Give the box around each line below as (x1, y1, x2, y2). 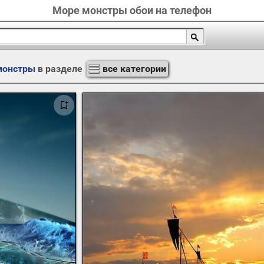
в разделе (35, 63, 85, 74)
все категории (102, 63, 166, 74)
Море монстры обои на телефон (52, 4, 212, 16)
